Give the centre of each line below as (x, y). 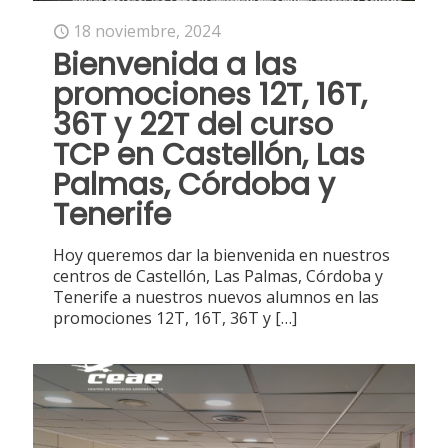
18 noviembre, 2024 (146, 31)
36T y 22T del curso (193, 125)
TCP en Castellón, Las (209, 155)
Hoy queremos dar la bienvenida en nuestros (221, 255)
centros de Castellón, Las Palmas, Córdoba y (218, 276)
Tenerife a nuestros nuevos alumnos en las (216, 297)
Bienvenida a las (175, 65)
